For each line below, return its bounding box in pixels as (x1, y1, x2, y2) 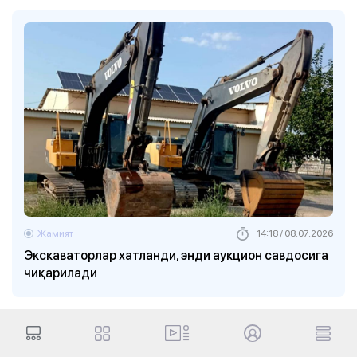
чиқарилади (24, 264, 97, 282)
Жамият (37, 226, 73, 241)
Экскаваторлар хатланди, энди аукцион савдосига (24, 246, 328, 265)
